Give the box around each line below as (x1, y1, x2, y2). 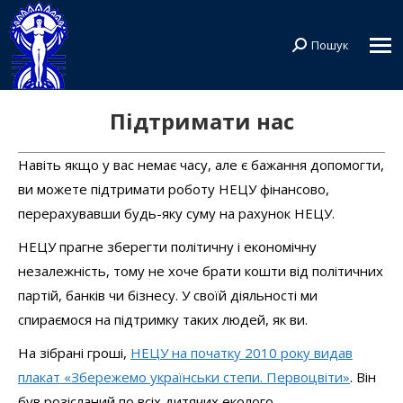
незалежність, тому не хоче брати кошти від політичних (18, 262, 383, 280)
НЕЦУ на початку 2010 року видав (130, 344, 353, 362)
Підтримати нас (109, 106, 294, 136)
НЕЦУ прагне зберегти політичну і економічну (18, 237, 317, 255)
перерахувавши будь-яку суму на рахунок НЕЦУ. (18, 204, 335, 222)
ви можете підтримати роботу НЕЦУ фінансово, (18, 180, 329, 198)
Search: (291, 39, 336, 58)
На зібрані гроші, (18, 344, 130, 362)
